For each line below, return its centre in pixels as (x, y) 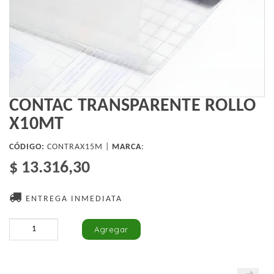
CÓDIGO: (27, 147)
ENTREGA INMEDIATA (72, 199)
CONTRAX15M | (78, 147)
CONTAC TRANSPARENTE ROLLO (133, 106)
